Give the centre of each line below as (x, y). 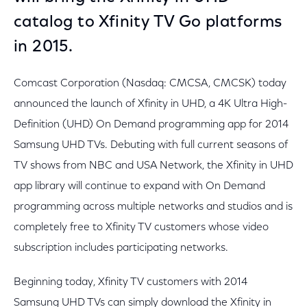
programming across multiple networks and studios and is (153, 207)
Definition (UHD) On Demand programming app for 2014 (151, 125)
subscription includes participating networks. (121, 248)
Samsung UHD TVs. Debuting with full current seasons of (151, 145)
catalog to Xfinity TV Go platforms (148, 23)
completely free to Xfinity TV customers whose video (141, 228)
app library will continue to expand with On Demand (139, 186)
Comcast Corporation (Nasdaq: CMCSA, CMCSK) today (150, 84)
